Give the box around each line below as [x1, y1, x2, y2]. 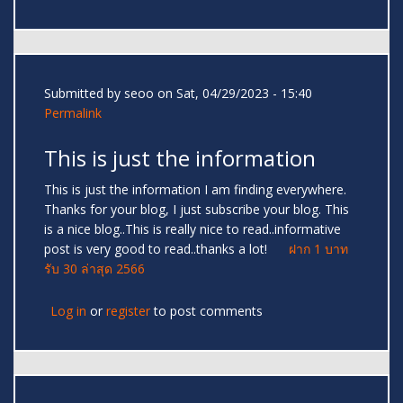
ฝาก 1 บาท [289, 240, 348, 258]
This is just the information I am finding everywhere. [44, 181, 346, 199]
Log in [50, 302, 86, 320]
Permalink [44, 104, 102, 122]
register [106, 302, 150, 320]
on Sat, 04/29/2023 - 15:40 [154, 85, 312, 103]
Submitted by [44, 85, 124, 103]
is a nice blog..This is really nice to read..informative [44, 220, 341, 238]
